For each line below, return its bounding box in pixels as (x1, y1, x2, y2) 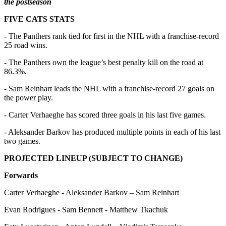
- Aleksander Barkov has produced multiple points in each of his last (4, 127, 220, 136)
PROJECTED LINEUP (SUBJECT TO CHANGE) (4, 153, 183, 162)
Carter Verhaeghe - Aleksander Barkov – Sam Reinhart (4, 188, 179, 197)
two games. (4, 136, 40, 145)
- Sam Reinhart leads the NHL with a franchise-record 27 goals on (4, 84, 214, 93)
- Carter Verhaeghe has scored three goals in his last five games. (4, 110, 206, 119)
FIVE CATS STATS (4, 14, 75, 23)
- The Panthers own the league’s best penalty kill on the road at (4, 58, 203, 67)
